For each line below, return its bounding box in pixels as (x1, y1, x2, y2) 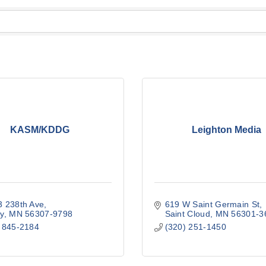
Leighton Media (191, 125, 261, 135)
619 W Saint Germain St (164, 199, 260, 209)
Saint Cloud (164, 208, 210, 218)
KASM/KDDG (9, 125, 69, 135)
